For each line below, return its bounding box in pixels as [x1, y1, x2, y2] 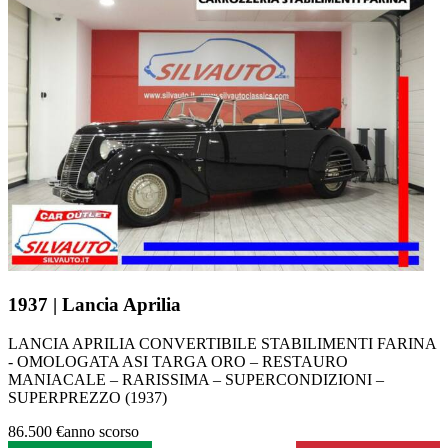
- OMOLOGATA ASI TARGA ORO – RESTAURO [8, 352, 348, 370]
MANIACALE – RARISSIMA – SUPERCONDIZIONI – [8, 370, 384, 388]
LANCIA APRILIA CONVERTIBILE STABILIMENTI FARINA [8, 334, 436, 352]
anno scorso [64, 422, 139, 440]
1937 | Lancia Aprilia [8, 293, 181, 315]
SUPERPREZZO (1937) [8, 388, 167, 406]
